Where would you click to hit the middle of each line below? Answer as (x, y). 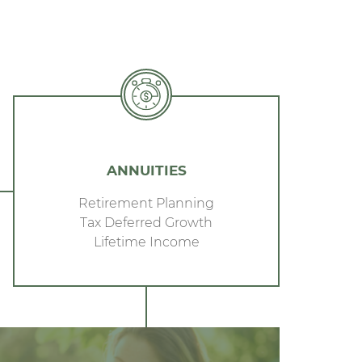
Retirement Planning (146, 202)
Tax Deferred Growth (146, 222)
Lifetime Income (146, 241)
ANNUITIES (146, 170)
